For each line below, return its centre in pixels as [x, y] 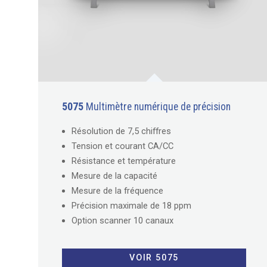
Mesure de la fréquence [117, 190]
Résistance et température [124, 161]
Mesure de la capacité [114, 176]
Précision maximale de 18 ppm [131, 205]
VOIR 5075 [154, 258]
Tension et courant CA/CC [122, 146]
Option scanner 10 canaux [122, 220]
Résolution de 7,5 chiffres [121, 131]
